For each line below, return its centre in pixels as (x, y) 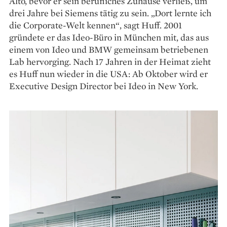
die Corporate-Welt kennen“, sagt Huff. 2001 (96, 25)
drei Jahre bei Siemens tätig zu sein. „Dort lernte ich (110, 13)
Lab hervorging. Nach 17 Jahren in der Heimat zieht (110, 61)
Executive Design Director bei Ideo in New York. (104, 86)
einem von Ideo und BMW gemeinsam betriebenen (109, 49)
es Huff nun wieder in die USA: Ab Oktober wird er (108, 73)
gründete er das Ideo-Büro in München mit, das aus (109, 37)
